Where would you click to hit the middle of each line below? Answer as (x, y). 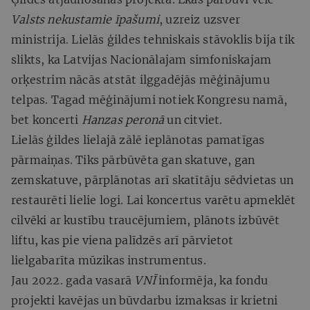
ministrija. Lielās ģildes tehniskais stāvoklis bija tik (153, 39)
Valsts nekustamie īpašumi (85, 19)
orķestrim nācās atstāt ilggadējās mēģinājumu (140, 79)
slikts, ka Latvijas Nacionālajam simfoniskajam (142, 59)
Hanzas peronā (123, 119)
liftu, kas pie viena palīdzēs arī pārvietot (122, 240)
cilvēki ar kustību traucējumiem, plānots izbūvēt (146, 220)
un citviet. (193, 119)
